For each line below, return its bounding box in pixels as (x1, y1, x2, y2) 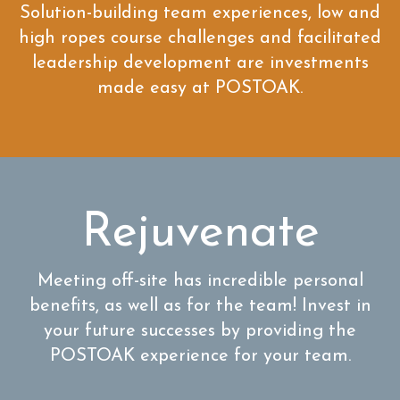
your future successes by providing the (44, 322, 356, 341)
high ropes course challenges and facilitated (19, 29, 381, 48)
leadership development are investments (31, 54, 369, 73)
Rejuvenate (80, 209, 320, 259)
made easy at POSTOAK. (97, 79, 303, 98)
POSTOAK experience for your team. (49, 347, 351, 366)
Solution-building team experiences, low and (20, 4, 380, 23)
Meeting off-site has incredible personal (37, 272, 363, 291)
